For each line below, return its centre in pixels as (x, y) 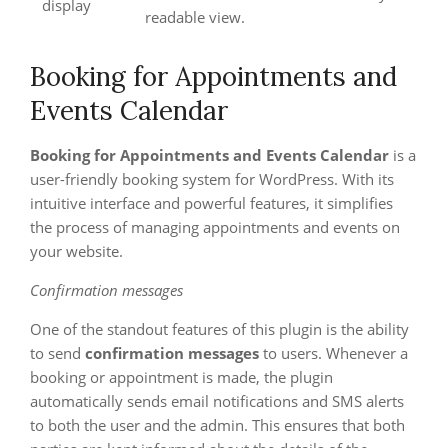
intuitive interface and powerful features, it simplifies (211, 203)
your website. (76, 251)
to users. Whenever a (333, 353)
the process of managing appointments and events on (215, 227)
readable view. (195, 17)
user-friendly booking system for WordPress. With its (212, 179)
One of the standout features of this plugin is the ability (219, 329)
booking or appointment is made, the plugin (181, 377)
